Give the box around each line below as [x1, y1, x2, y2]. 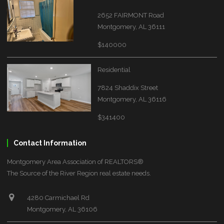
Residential [97, 65, 131, 73]
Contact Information [13, 138, 87, 147]
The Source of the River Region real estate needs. [7, 169, 151, 177]
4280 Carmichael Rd [27, 194, 90, 202]
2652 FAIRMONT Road [97, 11, 164, 19]
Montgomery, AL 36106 [27, 205, 98, 213]
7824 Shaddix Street [97, 83, 158, 91]
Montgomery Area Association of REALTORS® [7, 158, 144, 166]
